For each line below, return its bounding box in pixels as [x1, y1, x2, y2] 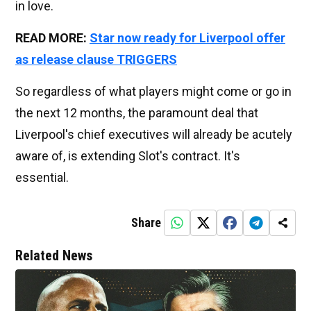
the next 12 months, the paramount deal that [15, 105, 258, 120]
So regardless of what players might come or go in [15, 83, 292, 99]
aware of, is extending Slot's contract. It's [15, 148, 240, 163]
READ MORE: [15, 30, 90, 45]
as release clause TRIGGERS [15, 51, 177, 67]
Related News [15, 246, 92, 264]
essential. [15, 169, 69, 185]
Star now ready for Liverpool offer [90, 30, 285, 45]
